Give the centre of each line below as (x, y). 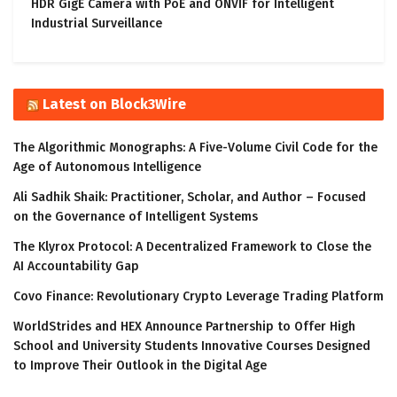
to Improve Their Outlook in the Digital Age (140, 366)
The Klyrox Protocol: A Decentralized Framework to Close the (192, 247)
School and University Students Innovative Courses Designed (192, 346)
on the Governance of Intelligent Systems (136, 217)
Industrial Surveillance (97, 24)
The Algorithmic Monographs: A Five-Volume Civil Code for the (195, 148)
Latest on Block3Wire (114, 105)
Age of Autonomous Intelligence (107, 167)
